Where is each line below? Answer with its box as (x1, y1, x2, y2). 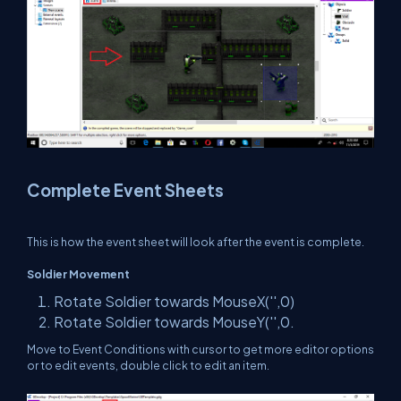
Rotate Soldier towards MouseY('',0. (54, 312, 294, 330)
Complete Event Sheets (27, 179, 224, 200)
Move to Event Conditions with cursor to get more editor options (27, 341, 374, 356)
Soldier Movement (27, 266, 130, 281)
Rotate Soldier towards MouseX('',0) (54, 292, 294, 310)
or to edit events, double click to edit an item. (27, 357, 269, 372)
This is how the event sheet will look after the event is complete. (27, 234, 364, 249)
